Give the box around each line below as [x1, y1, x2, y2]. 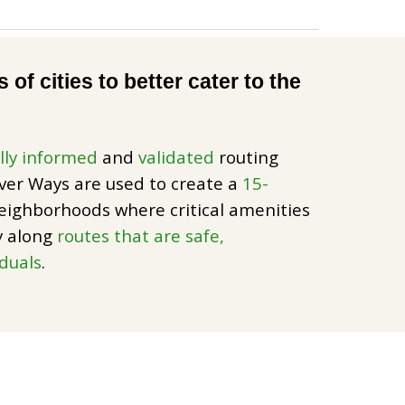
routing [214, 146, 279, 168]
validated [138, 146, 215, 168]
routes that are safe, [57, 224, 225, 247]
